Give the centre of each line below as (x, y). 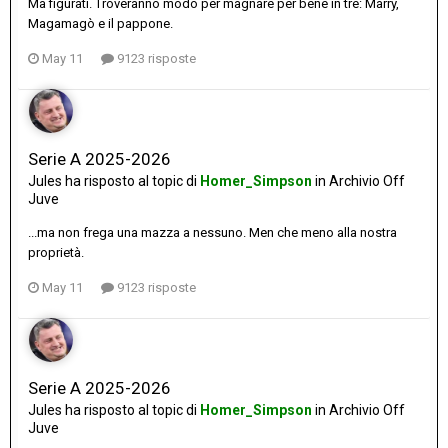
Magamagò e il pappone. (100, 24)
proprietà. (56, 253)
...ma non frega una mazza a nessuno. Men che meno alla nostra (212, 233)
